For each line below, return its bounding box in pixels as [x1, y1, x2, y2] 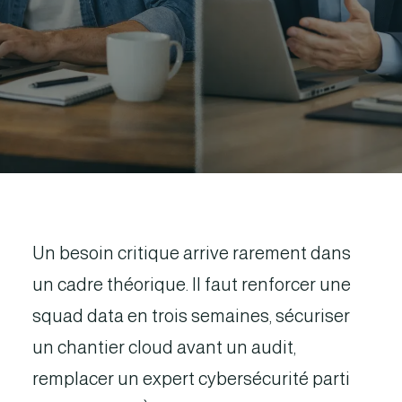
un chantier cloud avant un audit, [32, 337, 296, 357]
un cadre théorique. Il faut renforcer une [32, 275, 351, 294]
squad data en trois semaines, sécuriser [32, 306, 350, 326]
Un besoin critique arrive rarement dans [32, 243, 351, 263]
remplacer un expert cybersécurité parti [32, 369, 350, 389]
